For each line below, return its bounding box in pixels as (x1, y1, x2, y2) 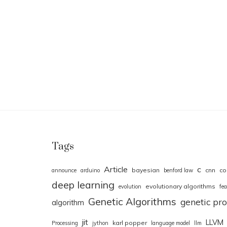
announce (52, 167, 77, 174)
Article (104, 164, 128, 175)
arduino (81, 167, 100, 174)
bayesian (132, 166, 160, 174)
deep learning (52, 178, 115, 192)
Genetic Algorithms (88, 195, 176, 208)
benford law (164, 167, 193, 174)
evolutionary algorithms (145, 182, 215, 191)
